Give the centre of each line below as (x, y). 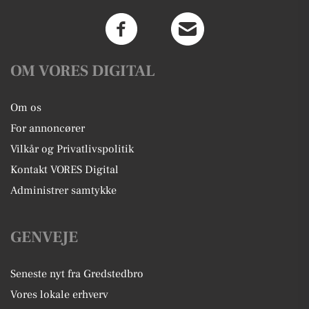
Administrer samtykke (63, 191)
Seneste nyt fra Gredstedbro (77, 274)
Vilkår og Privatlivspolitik (72, 149)
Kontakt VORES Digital (64, 170)
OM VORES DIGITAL (83, 71)
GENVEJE (44, 238)
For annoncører (48, 129)
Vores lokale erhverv (59, 295)
